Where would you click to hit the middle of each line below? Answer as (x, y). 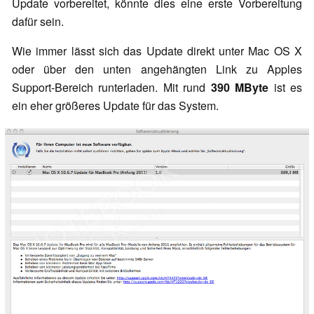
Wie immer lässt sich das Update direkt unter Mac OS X (157, 51)
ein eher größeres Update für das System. (115, 106)
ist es (286, 88)
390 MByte (240, 88)
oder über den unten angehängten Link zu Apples (157, 69)
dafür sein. (38, 22)
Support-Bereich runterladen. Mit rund (111, 88)
